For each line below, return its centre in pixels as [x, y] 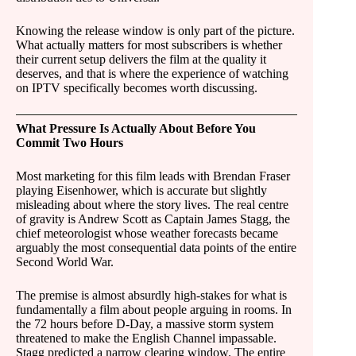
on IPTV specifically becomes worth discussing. [137, 88]
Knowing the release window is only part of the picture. [155, 31]
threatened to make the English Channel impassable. [146, 338]
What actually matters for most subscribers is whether [149, 45]
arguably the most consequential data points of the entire [156, 248]
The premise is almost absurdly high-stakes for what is [151, 295]
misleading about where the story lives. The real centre [152, 205]
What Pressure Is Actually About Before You [136, 128]
